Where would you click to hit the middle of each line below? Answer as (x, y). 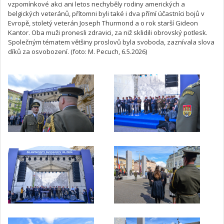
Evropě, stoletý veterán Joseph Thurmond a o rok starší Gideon (103, 23)
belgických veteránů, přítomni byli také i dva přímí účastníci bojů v (106, 13)
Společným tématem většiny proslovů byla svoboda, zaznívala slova (111, 42)
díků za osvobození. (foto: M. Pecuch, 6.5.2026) (77, 51)
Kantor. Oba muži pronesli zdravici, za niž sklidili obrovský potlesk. (108, 32)
